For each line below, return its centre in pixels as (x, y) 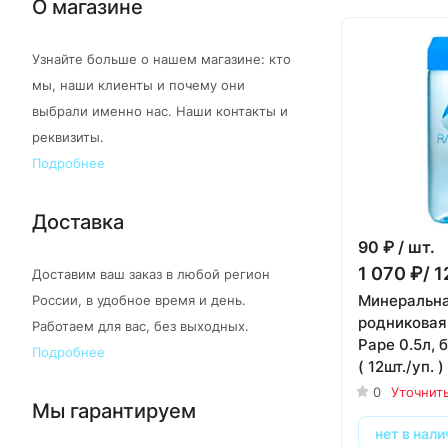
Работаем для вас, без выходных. (140, 326)
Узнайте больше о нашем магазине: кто (161, 59)
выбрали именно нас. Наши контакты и (160, 111)
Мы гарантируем (114, 411)
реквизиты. (68, 137)
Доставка (78, 222)
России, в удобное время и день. (139, 300)
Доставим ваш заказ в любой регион (151, 274)
